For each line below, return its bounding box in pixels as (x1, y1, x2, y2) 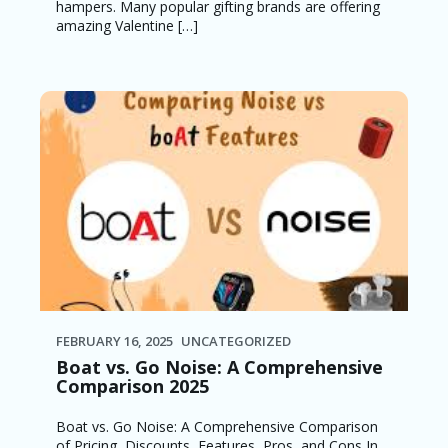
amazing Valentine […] (56, 15, 198, 35)
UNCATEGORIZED (181, 331, 291, 350)
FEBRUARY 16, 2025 (56, 331, 173, 350)
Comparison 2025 (56, 373, 209, 398)
